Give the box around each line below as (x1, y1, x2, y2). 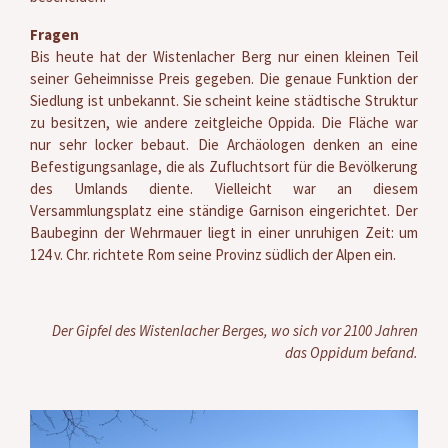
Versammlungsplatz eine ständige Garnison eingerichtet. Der (30, 200, 418, 220)
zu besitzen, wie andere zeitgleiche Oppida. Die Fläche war (30, 112, 418, 132)
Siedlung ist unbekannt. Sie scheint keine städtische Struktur (30, 90, 418, 110)
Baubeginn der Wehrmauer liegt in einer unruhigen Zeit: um (30, 222, 418, 242)
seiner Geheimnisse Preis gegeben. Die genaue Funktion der (30, 68, 418, 88)
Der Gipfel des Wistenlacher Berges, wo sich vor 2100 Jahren (52, 320, 418, 340)
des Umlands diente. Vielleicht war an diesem (30, 178, 418, 198)
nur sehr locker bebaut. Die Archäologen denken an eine (30, 134, 418, 154)
